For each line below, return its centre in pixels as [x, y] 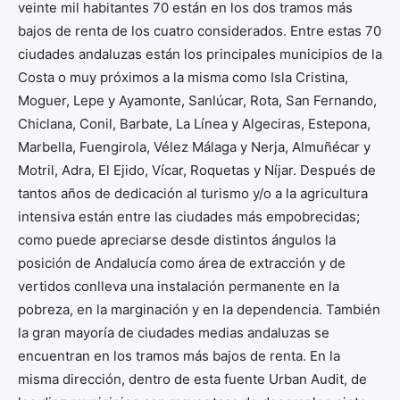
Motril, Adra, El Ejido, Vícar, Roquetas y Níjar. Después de [197, 170]
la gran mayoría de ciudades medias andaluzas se [174, 332]
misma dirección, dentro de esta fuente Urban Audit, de [192, 379]
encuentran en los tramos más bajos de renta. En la [179, 355]
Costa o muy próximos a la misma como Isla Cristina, [183, 77]
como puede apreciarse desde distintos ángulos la [177, 239]
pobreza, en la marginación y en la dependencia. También [199, 309]
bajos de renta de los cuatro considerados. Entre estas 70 [200, 30]
